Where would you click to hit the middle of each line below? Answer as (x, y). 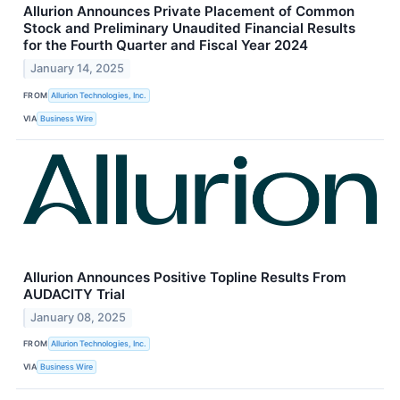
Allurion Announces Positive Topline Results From (185, 278)
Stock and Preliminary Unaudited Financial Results (189, 29)
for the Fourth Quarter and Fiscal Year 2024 (166, 46)
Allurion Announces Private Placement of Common (189, 12)
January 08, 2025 (79, 317)
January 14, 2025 (78, 69)
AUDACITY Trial (74, 295)
